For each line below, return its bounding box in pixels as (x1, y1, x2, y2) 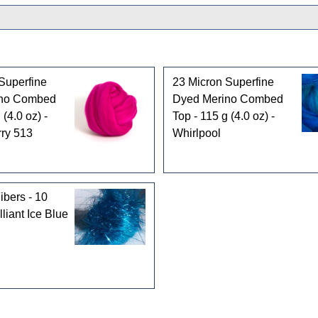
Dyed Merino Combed (172, 92, 283, 105)
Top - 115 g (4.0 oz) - (172, 109, 275, 122)
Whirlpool (172, 126, 221, 139)
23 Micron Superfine (172, 75, 274, 88)
